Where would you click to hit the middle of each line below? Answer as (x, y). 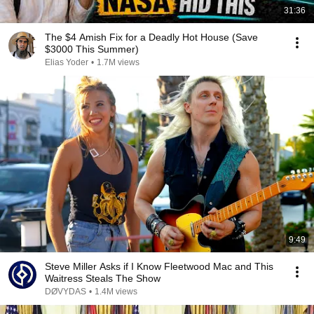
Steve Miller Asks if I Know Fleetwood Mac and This (159, 266)
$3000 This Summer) (92, 49)
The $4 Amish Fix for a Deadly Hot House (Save (151, 37)
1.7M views (118, 62)
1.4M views (116, 292)
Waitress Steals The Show (103, 278)
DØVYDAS (66, 292)
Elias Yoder (67, 62)
